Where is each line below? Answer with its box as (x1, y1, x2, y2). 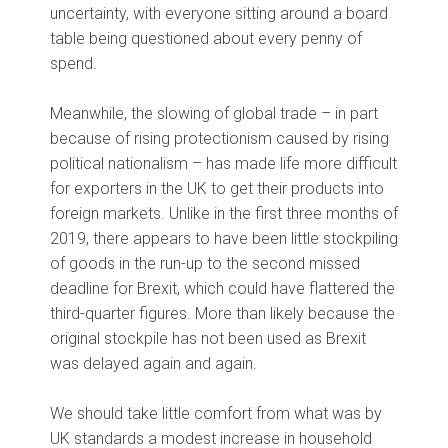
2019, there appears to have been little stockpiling (50, 229, 398, 249)
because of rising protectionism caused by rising (50, 129, 389, 149)
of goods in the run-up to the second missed (50, 254, 360, 274)
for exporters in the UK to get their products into (50, 179, 384, 199)
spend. (50, 54, 97, 74)
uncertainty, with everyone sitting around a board (50, 4, 388, 24)
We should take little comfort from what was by (50, 404, 382, 424)
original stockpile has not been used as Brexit (50, 329, 366, 349)
